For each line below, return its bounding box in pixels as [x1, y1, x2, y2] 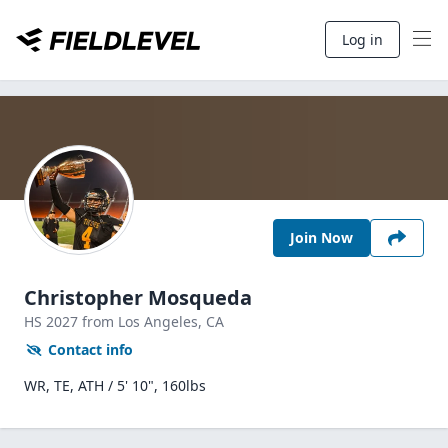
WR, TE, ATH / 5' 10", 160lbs [24, 376, 206, 395]
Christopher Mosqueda [24, 284, 252, 311]
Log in [342, 30, 383, 49]
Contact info [48, 340, 133, 359]
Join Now [290, 228, 353, 247]
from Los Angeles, [82, 312, 206, 331]
